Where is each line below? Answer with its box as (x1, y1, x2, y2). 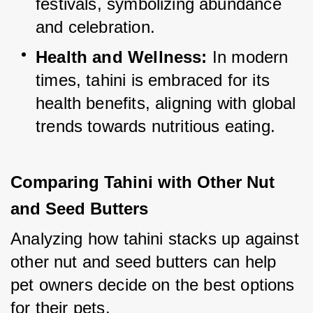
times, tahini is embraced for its (36, 71, 270, 90)
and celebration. (36, 17, 155, 37)
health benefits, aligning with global (36, 94, 296, 113)
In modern (207, 48, 293, 67)
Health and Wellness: (36, 48, 208, 67)
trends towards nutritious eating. (36, 117, 275, 136)
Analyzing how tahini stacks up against (10, 229, 299, 249)
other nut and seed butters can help (10, 252, 277, 272)
